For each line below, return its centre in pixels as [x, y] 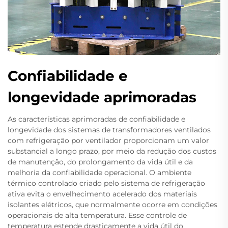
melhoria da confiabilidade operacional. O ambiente [99, 173]
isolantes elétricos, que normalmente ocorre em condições [112, 205]
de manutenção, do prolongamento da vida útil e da [100, 162]
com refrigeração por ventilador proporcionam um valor [108, 140]
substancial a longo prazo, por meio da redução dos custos [112, 151]
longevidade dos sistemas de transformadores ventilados [109, 130]
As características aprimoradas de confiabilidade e [96, 119]
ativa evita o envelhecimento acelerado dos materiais [102, 194]
